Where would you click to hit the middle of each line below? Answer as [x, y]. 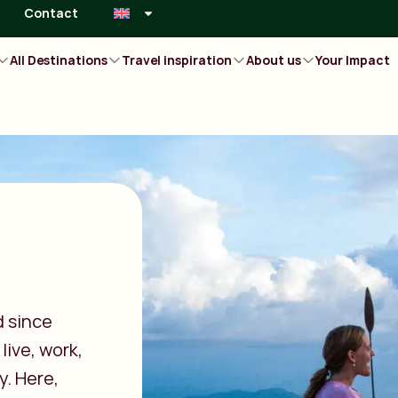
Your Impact [353, 60]
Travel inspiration [177, 60]
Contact [52, 13]
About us [274, 60]
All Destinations [59, 60]
